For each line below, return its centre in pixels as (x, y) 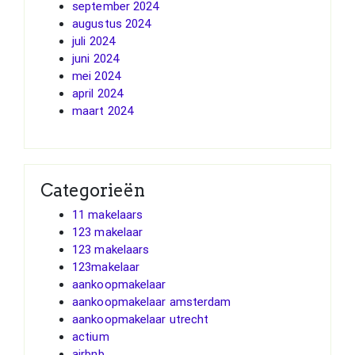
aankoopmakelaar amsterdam (152, 302)
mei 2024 (96, 76)
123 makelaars (111, 249)
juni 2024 (95, 58)
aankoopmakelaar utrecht (141, 319)
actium (91, 336)
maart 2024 (103, 111)
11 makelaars (108, 214)
